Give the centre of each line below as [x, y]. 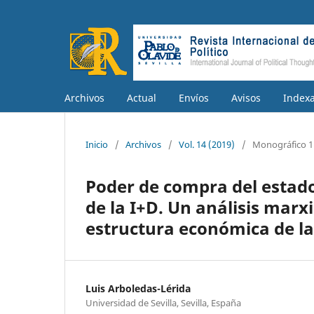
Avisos [246, 97]
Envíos [194, 97]
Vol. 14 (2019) [207, 144]
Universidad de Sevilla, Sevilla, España [163, 302]
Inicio [97, 144]
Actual [142, 97]
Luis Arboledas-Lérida [138, 288]
